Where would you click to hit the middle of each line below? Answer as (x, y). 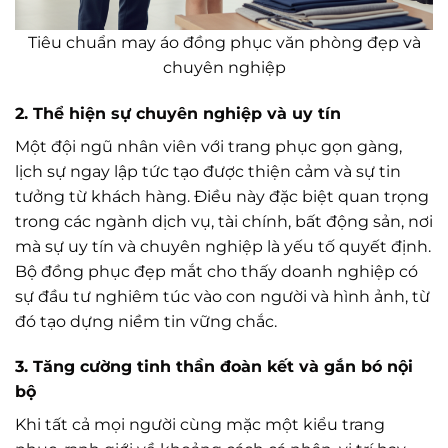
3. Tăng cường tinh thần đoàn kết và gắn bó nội (214, 367)
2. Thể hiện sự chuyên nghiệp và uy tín (178, 113)
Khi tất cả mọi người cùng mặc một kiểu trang (200, 425)
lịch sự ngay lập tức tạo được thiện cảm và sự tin (208, 171)
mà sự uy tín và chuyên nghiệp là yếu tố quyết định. (223, 246)
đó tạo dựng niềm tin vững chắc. (146, 321)
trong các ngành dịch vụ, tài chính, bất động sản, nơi (224, 221)
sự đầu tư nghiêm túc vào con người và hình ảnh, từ (222, 296)
